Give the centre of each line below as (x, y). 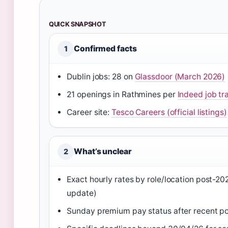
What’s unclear (103, 151)
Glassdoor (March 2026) (180, 76)
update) (82, 193)
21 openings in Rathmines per (122, 94)
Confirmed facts (105, 48)
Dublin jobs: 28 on (101, 76)
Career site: (89, 112)
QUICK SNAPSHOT (78, 24)
